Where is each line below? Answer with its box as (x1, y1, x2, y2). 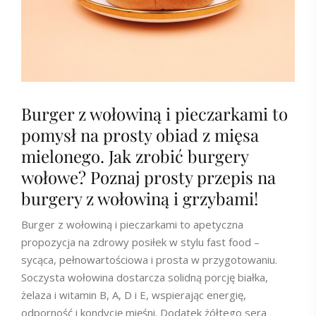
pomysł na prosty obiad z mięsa (21, 123, 259, 146)
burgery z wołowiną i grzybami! (21, 187, 258, 209)
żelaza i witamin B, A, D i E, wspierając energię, (21, 288, 246, 302)
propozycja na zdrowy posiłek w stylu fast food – (21, 235, 260, 249)
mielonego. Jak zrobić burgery (21, 145, 248, 167)
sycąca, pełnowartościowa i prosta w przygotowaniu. (21, 253, 277, 267)
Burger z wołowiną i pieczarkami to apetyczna (21, 217, 243, 231)
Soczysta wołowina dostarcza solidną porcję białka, (21, 270, 268, 284)
